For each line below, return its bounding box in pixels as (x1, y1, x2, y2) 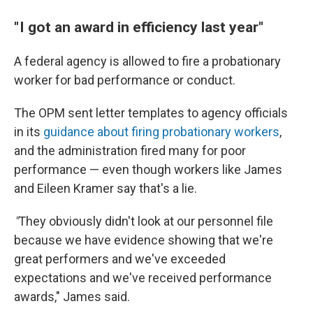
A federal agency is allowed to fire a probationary (14, 54, 281, 68)
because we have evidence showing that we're (14, 233, 273, 247)
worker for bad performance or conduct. (14, 73, 235, 87)
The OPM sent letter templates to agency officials (14, 105, 288, 120)
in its (14, 124, 43, 139)
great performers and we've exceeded (14, 252, 226, 266)
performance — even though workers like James (14, 162, 282, 177)
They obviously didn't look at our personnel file (18, 214, 273, 228)
